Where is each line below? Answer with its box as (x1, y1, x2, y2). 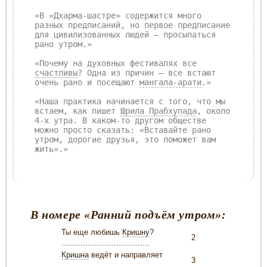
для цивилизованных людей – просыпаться (35, 29, 216, 39)
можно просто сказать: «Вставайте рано (35, 125, 211, 135)
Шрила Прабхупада (120, 105, 197, 116)
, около (197, 105, 230, 116)
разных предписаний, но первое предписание (35, 20, 230, 30)
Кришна (61, 250, 89, 259)
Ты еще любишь (61, 227, 122, 237)
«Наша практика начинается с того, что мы (35, 96, 225, 106)
